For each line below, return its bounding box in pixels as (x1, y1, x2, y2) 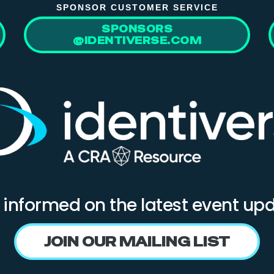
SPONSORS (102, 22, 172, 35)
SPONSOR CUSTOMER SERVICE (56, 2, 218, 12)
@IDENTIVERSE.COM (73, 34, 201, 47)
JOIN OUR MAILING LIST (44, 232, 230, 250)
